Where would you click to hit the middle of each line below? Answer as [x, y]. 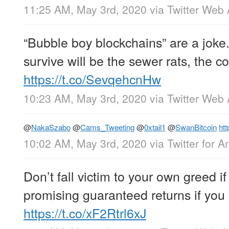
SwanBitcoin [196, 127]
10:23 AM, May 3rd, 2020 [85, 98]
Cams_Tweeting [107, 127]
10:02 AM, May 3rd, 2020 [85, 143]
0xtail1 [155, 127]
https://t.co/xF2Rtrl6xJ [85, 212]
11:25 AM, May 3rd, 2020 [85, 9]
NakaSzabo [51, 127]
